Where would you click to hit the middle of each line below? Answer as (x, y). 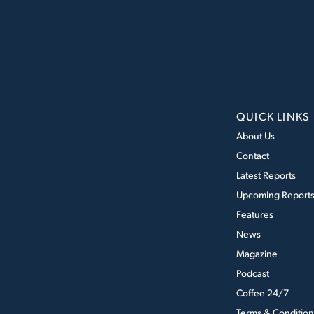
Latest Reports (266, 175)
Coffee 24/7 (262, 293)
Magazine (257, 253)
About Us (255, 136)
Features (255, 214)
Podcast (253, 273)
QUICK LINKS (273, 116)
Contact (253, 155)
